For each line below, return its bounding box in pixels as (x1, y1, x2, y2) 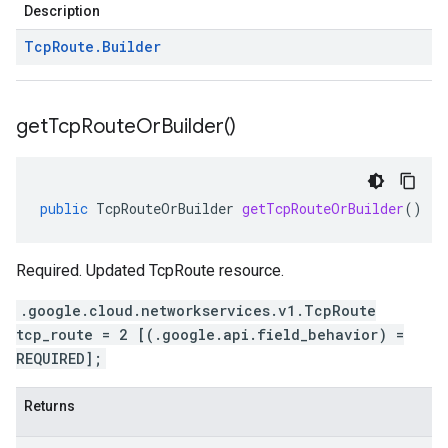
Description (24, 3, 100, 19)
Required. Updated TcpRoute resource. (16, 261, 284, 280)
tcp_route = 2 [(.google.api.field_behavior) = (16, 325, 404, 344)
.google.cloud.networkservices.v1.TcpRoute (20, 301, 376, 320)
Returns (24, 398, 75, 414)
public (40, 199, 88, 218)
